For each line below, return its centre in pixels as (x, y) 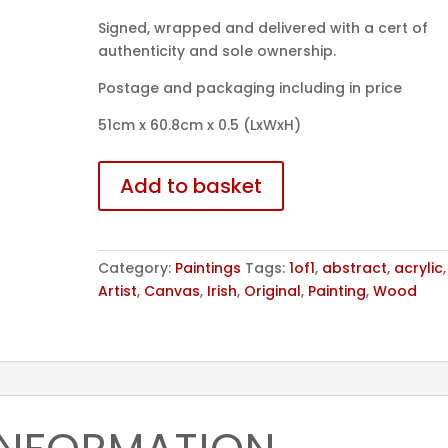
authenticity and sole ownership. (217, 51)
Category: (137, 268)
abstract (355, 268)
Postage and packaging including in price (250, 88)
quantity (128, 194)
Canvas (172, 291)
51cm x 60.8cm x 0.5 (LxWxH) (200, 125)
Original (273, 291)
